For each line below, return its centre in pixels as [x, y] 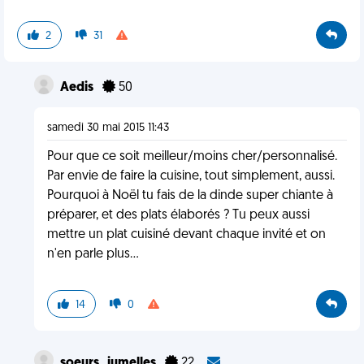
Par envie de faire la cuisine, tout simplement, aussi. [191, 176]
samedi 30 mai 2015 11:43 [108, 128]
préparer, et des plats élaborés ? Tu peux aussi [178, 215]
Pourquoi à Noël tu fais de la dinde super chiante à [190, 196]
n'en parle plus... [93, 254]
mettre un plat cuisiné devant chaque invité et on [186, 235]
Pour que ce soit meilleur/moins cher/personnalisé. [192, 157]
